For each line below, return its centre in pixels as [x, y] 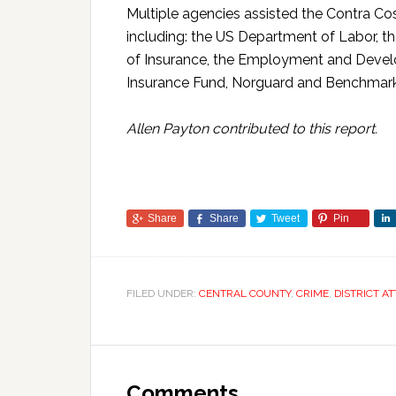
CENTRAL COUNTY [245, 293]
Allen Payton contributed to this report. [252, 129]
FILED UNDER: [163, 293]
